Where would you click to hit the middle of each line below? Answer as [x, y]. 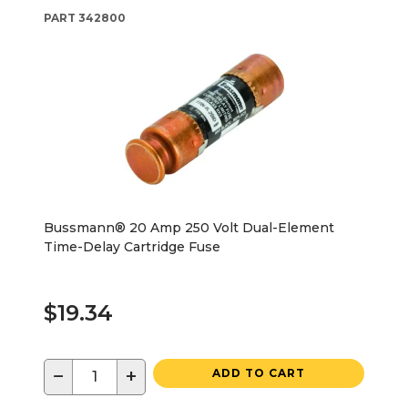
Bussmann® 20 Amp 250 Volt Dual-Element [189, 227]
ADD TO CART [259, 372]
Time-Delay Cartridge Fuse [132, 246]
